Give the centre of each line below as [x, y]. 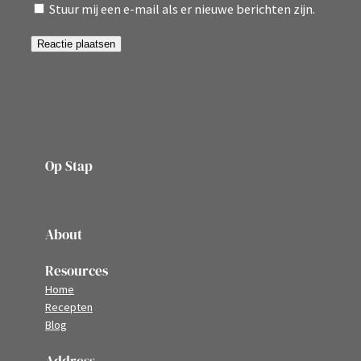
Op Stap [69, 166]
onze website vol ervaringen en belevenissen [155, 199]
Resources [77, 271]
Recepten [69, 307]
